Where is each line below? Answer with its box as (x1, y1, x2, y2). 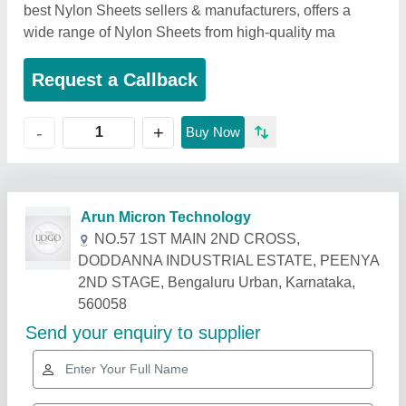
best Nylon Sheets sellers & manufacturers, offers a (24, 3, 351, 18)
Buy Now (186, 124, 240, 140)
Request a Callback (32, 70, 198, 90)
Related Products (18, 253, 179, 275)
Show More (299, 256, 372, 272)
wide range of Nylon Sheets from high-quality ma (24, 24, 335, 40)
